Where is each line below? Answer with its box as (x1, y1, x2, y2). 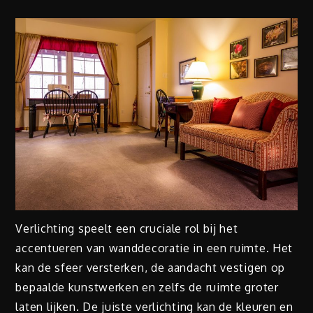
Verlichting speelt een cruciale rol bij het (15, 221, 238, 236)
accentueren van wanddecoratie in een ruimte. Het (15, 241, 293, 256)
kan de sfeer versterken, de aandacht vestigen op (15, 261, 286, 275)
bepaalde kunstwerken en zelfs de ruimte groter (15, 280, 279, 295)
